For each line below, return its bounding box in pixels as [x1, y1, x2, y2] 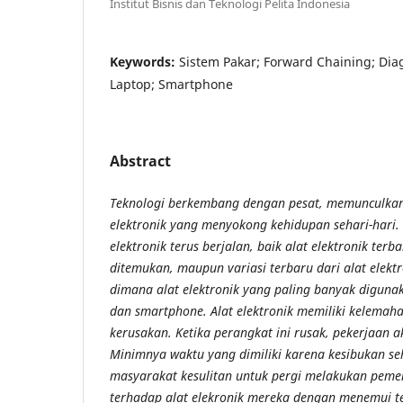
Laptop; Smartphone [110, 75, 233, 93]
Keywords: [110, 52, 179, 70]
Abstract [110, 150, 171, 171]
